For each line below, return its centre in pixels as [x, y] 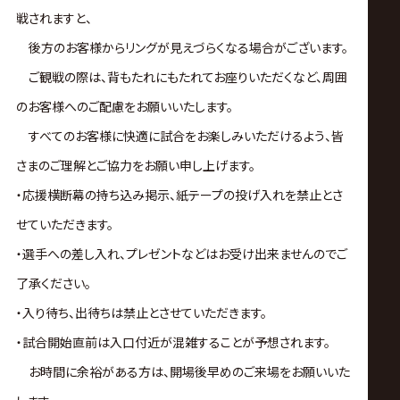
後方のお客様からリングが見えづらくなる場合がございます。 [182, 47]
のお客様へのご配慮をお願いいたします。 [124, 106]
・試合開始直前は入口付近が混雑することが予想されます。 [173, 342]
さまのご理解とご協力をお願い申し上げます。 [135, 165]
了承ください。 [53, 283]
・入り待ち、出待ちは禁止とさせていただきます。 [141, 312]
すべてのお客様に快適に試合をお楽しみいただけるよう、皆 [179, 135]
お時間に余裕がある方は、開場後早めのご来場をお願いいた [183, 371]
